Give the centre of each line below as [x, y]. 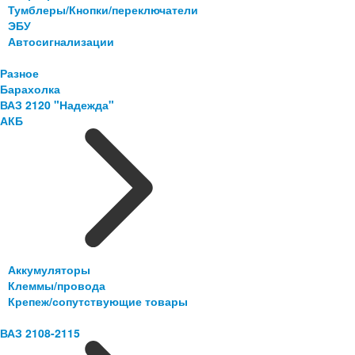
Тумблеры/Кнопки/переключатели [103, 10]
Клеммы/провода [57, 286]
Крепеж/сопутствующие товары [98, 302]
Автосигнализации [61, 42]
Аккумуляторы [49, 270]
